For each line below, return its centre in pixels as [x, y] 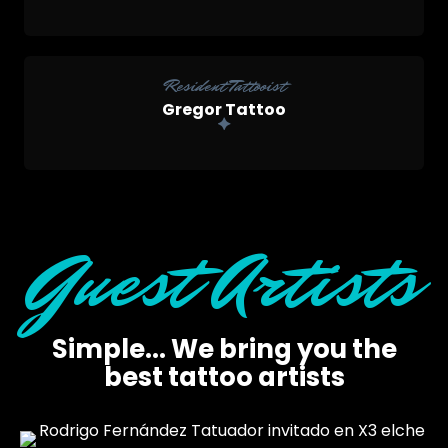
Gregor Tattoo [224, 109]
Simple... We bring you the [224, 348]
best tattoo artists [224, 376]
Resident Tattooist [224, 85]
